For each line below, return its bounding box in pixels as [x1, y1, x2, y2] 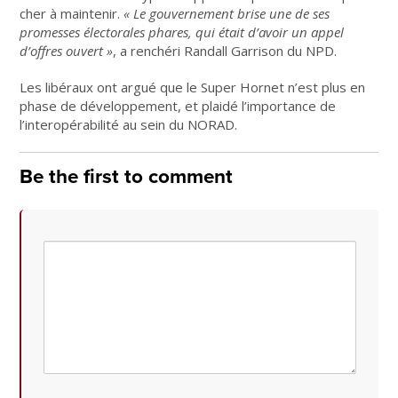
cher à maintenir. [20, 4, 121, 23]
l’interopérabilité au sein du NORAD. [20, 115, 238, 134]
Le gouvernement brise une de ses [133, 4, 330, 23]
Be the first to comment [20, 164, 234, 189]
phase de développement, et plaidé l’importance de [20, 97, 337, 115]
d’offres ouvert [20, 42, 104, 60]
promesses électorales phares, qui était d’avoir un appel [20, 23, 345, 42]
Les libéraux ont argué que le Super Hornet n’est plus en [20, 78, 366, 97]
